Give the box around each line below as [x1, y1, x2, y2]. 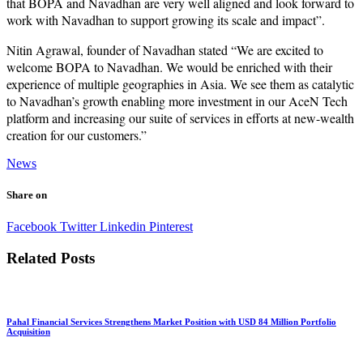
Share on [6, 188, 47, 201]
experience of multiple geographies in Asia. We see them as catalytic [6, 75, 354, 92]
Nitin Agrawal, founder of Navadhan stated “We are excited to [6, 41, 323, 58]
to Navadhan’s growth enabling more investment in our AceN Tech [6, 92, 348, 109]
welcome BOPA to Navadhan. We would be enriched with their [6, 58, 332, 75]
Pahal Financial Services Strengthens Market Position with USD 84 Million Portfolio [6, 317, 336, 327]
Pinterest [146, 219, 193, 233]
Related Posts [6, 249, 95, 267]
